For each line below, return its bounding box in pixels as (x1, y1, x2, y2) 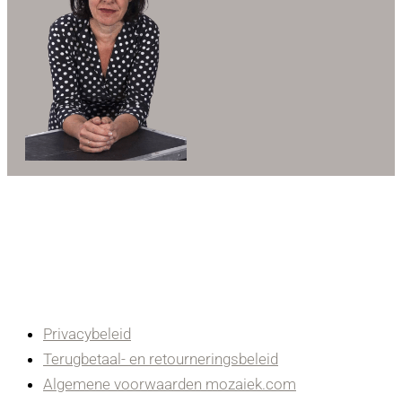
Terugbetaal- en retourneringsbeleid (43, 349, 278, 368)
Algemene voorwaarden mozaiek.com (43, 374, 296, 393)
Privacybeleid (43, 324, 131, 343)
